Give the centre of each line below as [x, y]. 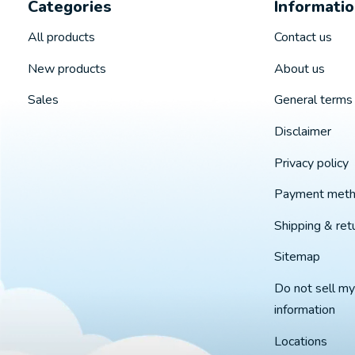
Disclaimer [302, 132]
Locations [300, 341]
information [304, 310]
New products [67, 69]
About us [299, 69]
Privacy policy [311, 163]
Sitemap [297, 257]
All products [61, 38]
